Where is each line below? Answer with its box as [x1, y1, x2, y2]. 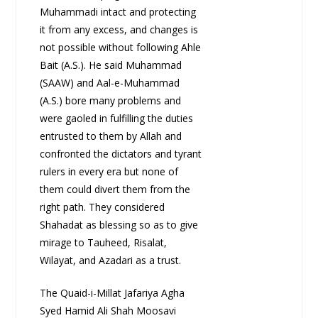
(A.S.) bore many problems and [39, 94, 181, 108]
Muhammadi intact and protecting [39, 5, 196, 19]
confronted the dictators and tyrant [39, 147, 202, 161]
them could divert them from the [39, 182, 190, 197]
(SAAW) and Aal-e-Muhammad [39, 76, 180, 90]
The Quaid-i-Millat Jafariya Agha [39, 286, 185, 300]
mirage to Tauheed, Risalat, [39, 236, 167, 250]
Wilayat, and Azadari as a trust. [39, 253, 181, 268]
